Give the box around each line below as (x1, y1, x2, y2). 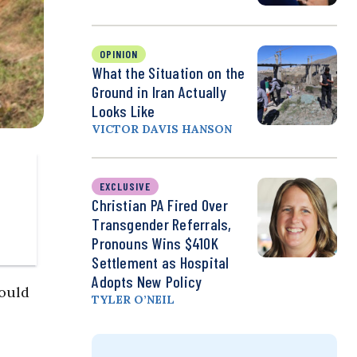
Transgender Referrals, (92, 214, 232, 234)
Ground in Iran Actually (92, 82, 226, 102)
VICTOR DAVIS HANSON (92, 122, 233, 137)
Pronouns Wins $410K (92, 233, 218, 253)
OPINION (100, 47, 139, 61)
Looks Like (92, 101, 155, 121)
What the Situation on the (92, 63, 245, 83)
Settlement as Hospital (92, 253, 229, 273)
